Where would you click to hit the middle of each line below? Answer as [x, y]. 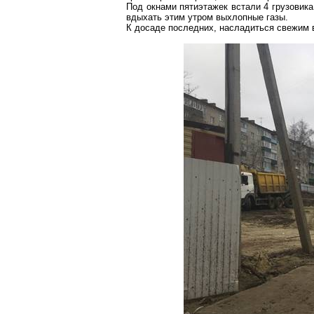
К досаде [147, 28]
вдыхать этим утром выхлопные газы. [207, 17]
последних [191, 28]
